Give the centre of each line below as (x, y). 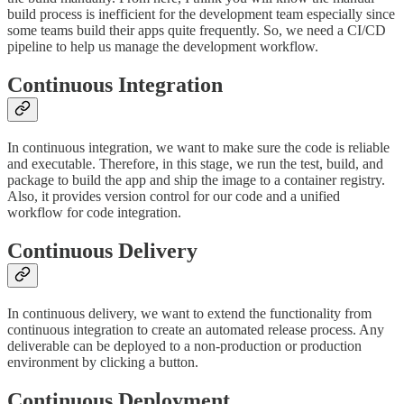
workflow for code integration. (94, 212)
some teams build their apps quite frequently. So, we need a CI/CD (197, 31)
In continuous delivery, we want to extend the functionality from (189, 313)
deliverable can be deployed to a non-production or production (184, 345)
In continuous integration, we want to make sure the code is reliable (198, 147)
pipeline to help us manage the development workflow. (163, 47)
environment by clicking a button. (103, 362)
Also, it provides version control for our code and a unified (174, 196)
